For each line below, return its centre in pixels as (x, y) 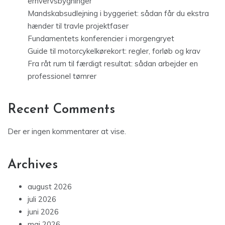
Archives (33, 165)
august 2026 (50, 187)
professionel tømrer (62, 76)
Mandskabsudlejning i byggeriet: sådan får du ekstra (118, 14)
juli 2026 (42, 199)
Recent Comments (61, 110)
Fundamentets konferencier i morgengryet (101, 39)
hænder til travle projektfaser (78, 26)
